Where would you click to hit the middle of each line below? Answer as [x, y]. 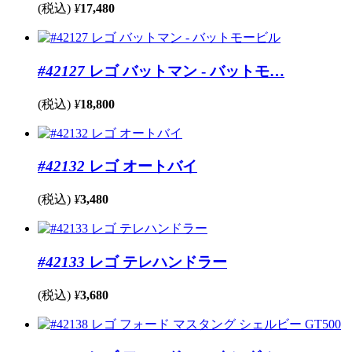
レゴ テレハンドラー [156, 262]
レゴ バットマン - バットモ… [185, 71]
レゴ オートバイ [141, 167]
